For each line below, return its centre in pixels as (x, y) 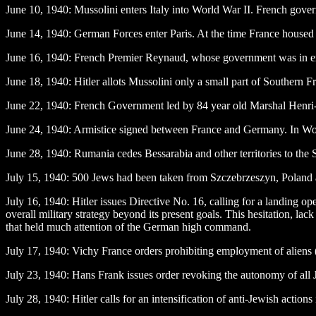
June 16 (23, 57)
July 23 (22, 274)
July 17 (22, 250)
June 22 (23, 105)
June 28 (23, 153)
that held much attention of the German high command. (128, 226)
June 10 (23, 9)
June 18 (23, 81)
